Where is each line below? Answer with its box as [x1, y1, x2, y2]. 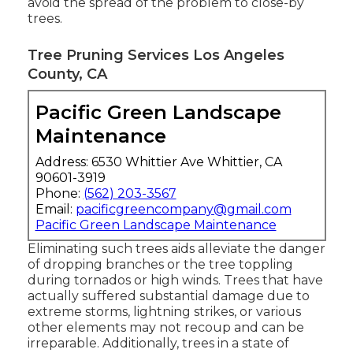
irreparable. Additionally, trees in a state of [27, 336, 289, 351]
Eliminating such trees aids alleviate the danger [27, 241, 325, 257]
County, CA [27, 65, 107, 84]
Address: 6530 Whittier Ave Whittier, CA [35, 154, 282, 170]
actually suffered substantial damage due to [27, 288, 310, 304]
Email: [35, 202, 76, 217]
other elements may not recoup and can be [27, 320, 304, 336]
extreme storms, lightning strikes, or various [27, 304, 301, 320]
